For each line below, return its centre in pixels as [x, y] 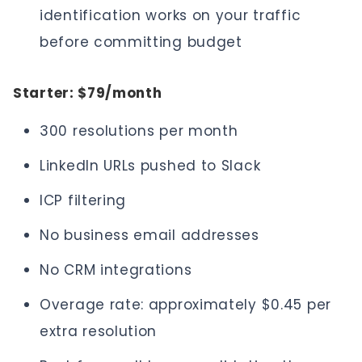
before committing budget [141, 42]
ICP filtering [83, 200]
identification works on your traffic [170, 15]
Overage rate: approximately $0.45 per [185, 305]
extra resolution [99, 331]
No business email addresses [149, 235]
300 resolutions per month [139, 131]
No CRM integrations [116, 270]
